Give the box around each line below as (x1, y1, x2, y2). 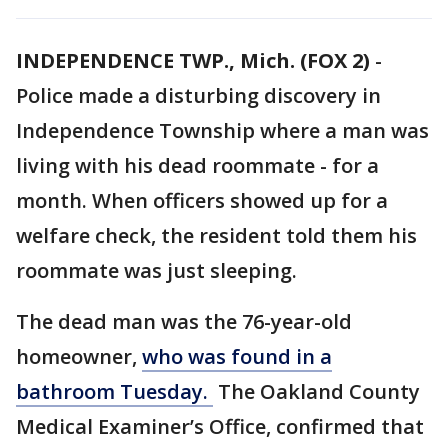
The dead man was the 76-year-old (16, 308, 352, 335)
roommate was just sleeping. (16, 257, 297, 284)
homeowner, (16, 343, 142, 370)
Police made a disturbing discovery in (16, 82, 381, 109)
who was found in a (142, 343, 332, 370)
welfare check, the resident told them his (16, 222, 417, 249)
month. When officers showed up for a (16, 187, 388, 214)
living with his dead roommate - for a (16, 152, 379, 179)
